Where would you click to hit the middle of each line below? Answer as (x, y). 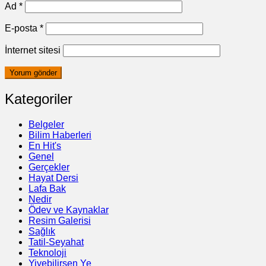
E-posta (22, 28)
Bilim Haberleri (60, 135)
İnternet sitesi (33, 50)
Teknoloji (47, 252)
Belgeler (46, 124)
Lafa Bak (47, 188)
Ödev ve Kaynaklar (69, 210)
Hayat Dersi (53, 178)
